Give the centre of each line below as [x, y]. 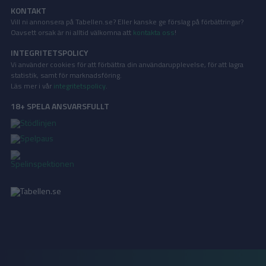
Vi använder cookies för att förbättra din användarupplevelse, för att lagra [127, 64]
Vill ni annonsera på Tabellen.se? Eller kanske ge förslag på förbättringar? [127, 22]
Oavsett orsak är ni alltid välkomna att [72, 32]
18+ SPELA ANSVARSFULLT [60, 106]
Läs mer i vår [32, 85]
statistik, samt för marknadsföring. [66, 75]
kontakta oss [154, 32]
